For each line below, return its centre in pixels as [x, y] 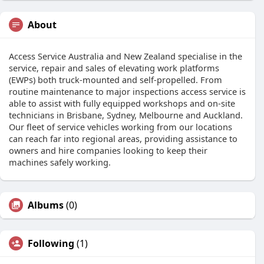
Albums [46, 205]
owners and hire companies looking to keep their [108, 151]
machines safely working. [60, 162]
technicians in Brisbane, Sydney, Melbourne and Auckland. [126, 115]
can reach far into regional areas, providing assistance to [123, 139]
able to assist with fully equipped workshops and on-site [122, 103]
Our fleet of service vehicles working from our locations [121, 127]
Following [51, 244]
